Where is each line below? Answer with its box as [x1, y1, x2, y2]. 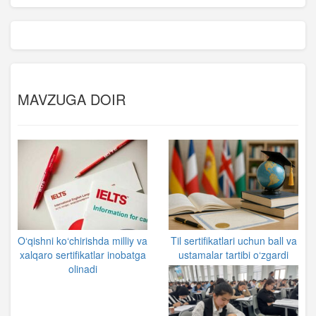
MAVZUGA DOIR [18, 89, 126, 110]
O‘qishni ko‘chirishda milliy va [18, 233, 147, 248]
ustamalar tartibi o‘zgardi [178, 248, 288, 262]
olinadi [68, 262, 97, 276]
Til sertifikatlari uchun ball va [170, 233, 297, 248]
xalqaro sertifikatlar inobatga [19, 248, 146, 262]
